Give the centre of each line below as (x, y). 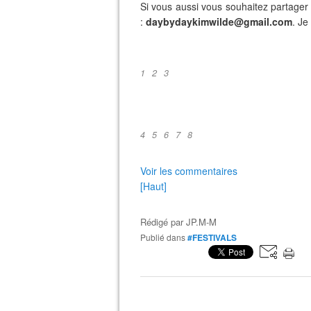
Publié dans (166, 237)
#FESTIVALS (212, 237)
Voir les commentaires (189, 171)
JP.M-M (201, 222)
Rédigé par (163, 222)
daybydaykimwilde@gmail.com (219, 22)
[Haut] (153, 186)
